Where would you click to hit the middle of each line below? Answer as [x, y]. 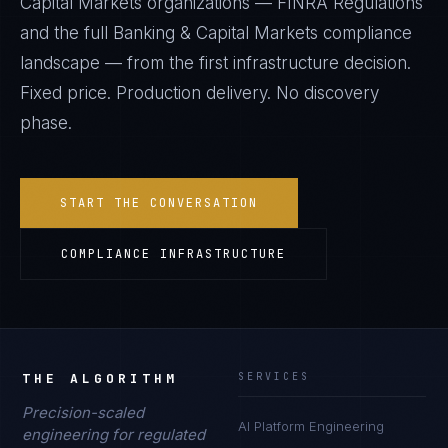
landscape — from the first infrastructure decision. [215, 63]
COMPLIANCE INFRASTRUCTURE [173, 254]
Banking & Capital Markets [215, 33]
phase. [46, 123]
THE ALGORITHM [100, 378]
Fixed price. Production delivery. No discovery [199, 93]
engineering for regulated [114, 434]
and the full [66, 33]
